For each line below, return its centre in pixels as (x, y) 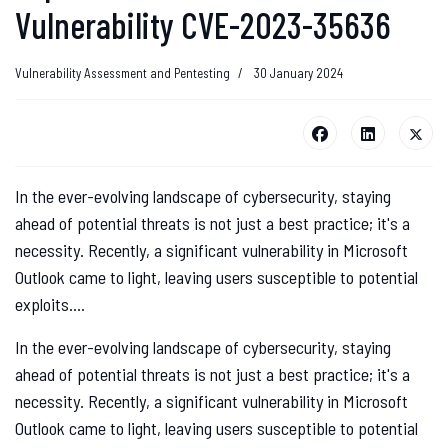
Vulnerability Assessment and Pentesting (122, 73)
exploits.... (50, 304)
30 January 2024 (298, 73)
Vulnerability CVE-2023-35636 (203, 25)
